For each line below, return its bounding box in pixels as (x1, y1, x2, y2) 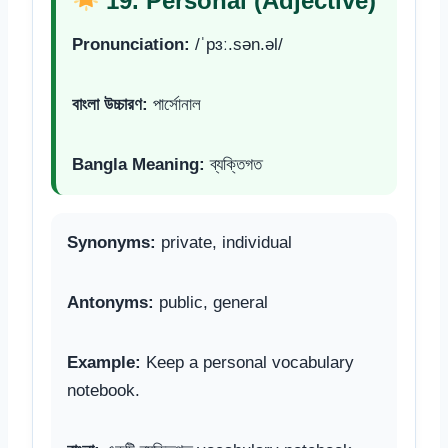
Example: (67, 352, 141, 372)
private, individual (156, 232, 292, 252)
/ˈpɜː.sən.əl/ (190, 34, 283, 54)
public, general (154, 292, 268, 312)
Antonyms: (67, 292, 154, 312)
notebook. (67, 380, 140, 400)
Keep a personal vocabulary (141, 352, 354, 372)
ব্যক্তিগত (205, 154, 262, 174)
